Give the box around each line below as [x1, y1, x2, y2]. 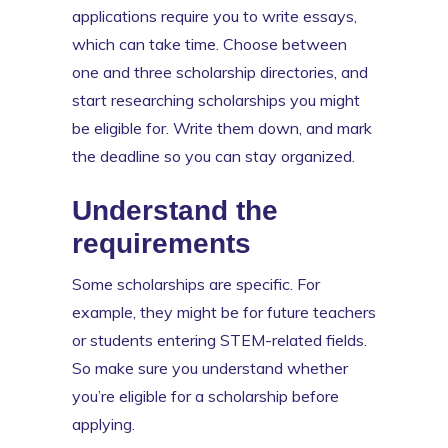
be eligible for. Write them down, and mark [72, 117, 372, 138]
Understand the [72, 194, 278, 226]
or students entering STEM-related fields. [72, 329, 367, 350]
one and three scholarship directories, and [72, 61, 368, 82]
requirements [72, 227, 251, 259]
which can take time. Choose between [72, 33, 347, 54]
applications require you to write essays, [72, 5, 357, 26]
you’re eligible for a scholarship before [72, 385, 339, 406]
